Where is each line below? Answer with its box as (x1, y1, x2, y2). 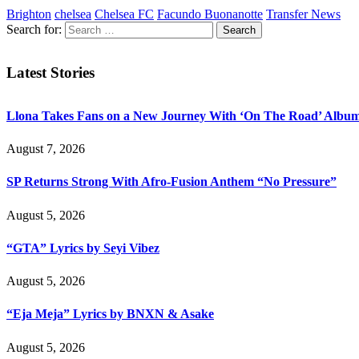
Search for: (6, 22, 62, 37)
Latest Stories (6, 64, 95, 82)
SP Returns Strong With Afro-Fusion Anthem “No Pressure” (6, 175, 337, 189)
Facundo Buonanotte (157, 7, 263, 22)
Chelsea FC (95, 7, 154, 22)
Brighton (6, 7, 51, 22)
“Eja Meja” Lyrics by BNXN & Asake (6, 307, 214, 321)
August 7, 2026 (6, 142, 85, 156)
